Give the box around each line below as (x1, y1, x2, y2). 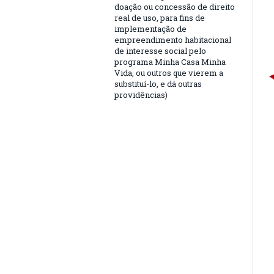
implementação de (114, 23, 187, 34)
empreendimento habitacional (114, 34, 231, 45)
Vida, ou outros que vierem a (114, 67, 223, 78)
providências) (114, 89, 168, 100)
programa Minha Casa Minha (114, 56, 226, 67)
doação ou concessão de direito (114, 1, 235, 12)
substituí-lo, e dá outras (114, 78, 202, 89)
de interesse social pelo (114, 45, 206, 56)
